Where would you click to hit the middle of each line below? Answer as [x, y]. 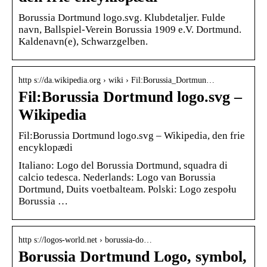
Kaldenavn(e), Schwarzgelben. [83, 41]
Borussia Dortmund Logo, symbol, [133, 256]
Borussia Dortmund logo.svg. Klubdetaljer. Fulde [122, 17]
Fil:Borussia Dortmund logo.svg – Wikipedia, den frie [132, 135]
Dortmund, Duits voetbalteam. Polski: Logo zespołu [128, 189]
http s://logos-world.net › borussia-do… [85, 240]
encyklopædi [46, 147]
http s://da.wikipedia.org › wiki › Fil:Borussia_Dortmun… [117, 80]
